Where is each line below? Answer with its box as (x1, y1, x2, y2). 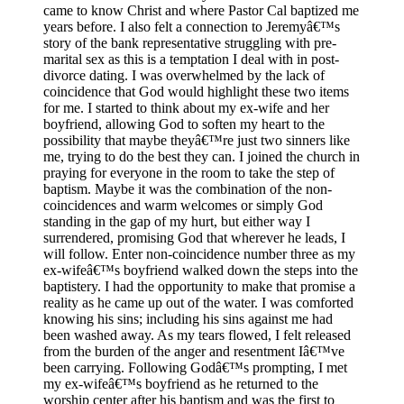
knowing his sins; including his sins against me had (43, 310, 333, 326)
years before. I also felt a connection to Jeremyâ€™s (43, 18, 340, 34)
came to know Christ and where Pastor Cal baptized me (43, 2, 359, 18)
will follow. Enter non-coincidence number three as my (43, 245, 355, 262)
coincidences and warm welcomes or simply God (43, 197, 323, 213)
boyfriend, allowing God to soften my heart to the (43, 115, 325, 132)
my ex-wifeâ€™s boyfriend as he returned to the (43, 375, 318, 391)
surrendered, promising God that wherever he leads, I (43, 229, 345, 245)
